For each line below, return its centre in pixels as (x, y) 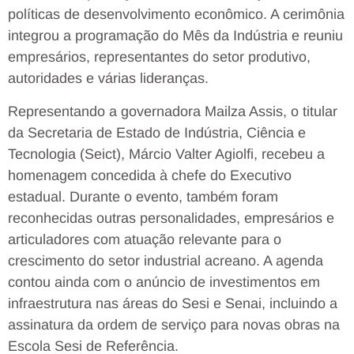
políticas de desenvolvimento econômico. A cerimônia (176, 15)
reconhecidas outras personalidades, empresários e (171, 218)
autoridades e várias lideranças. (108, 79)
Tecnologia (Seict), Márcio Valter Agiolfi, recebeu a (166, 154)
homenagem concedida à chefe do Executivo (150, 175)
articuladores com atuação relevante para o (145, 239)
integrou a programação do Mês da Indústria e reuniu (175, 36)
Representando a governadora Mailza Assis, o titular (173, 111)
